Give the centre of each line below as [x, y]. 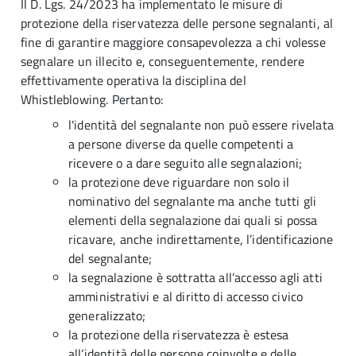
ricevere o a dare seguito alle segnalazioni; [186, 163]
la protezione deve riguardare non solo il [179, 182]
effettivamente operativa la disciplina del [133, 80]
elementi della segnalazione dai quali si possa [193, 220]
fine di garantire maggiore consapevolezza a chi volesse [173, 42]
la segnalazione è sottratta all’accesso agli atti [195, 277]
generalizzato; [107, 315]
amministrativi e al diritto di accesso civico [186, 296]
